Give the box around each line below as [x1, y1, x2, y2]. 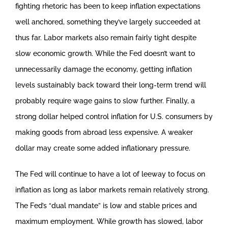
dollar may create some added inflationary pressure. [15, 144, 190, 152]
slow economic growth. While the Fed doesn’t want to [15, 49, 195, 58]
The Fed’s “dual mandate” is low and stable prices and [15, 202, 197, 210]
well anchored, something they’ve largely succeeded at [15, 18, 201, 26]
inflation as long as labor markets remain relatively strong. [15, 186, 209, 194]
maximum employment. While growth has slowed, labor [15, 217, 203, 225]
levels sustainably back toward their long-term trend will [15, 81, 206, 89]
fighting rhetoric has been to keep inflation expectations [15, 2, 201, 10]
